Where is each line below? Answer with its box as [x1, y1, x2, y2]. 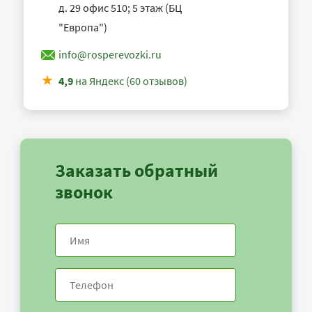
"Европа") [58, 20, 107, 35]
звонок [55, 180, 113, 204]
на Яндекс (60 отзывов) [73, 74, 187, 88]
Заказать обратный [55, 159, 218, 182]
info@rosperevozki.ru [58, 47, 162, 62]
